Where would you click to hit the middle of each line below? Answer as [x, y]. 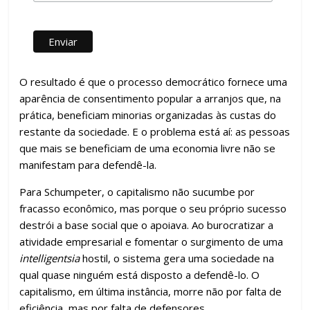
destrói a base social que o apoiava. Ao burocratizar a [147, 225]
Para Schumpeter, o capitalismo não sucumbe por [137, 192]
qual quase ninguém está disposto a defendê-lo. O [140, 275]
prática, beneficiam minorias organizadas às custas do [148, 115]
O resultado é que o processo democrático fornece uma [154, 82]
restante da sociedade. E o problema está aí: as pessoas [155, 131]
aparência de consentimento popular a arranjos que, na [151, 98]
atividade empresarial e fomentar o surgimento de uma [152, 241]
